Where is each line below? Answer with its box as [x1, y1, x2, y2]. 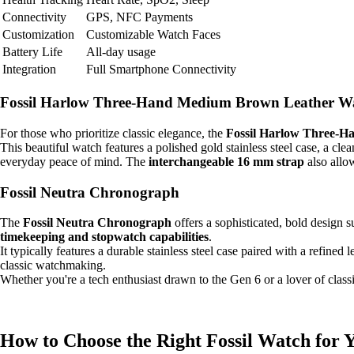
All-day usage [86, 45, 156, 59]
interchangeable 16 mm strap [149, 154, 304, 168]
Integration [2, 62, 56, 77]
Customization [2, 28, 74, 42]
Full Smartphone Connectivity [86, 62, 236, 77]
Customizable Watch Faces [86, 28, 220, 42]
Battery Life [2, 45, 62, 59]
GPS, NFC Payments [86, 10, 193, 24]
